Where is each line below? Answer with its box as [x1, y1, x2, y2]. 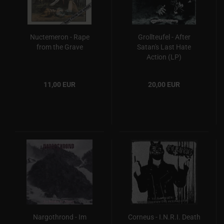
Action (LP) [146, 53, 181, 61]
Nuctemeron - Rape [29, 33, 89, 41]
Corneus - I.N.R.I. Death [127, 213, 200, 221]
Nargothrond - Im [32, 213, 86, 221]
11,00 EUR [43, 80, 75, 88]
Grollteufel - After [137, 33, 190, 41]
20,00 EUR [148, 80, 180, 88]
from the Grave [36, 43, 83, 51]
